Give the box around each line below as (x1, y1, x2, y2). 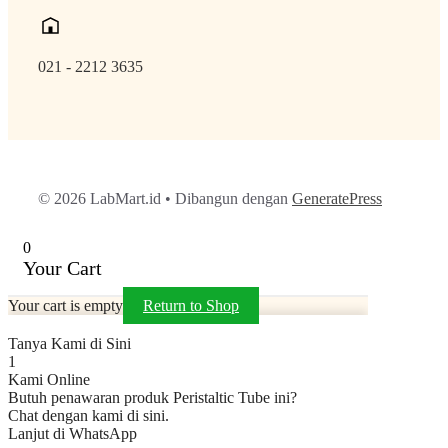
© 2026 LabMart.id (38, 190, 161, 208)
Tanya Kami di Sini (8, 335, 131, 353)
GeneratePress (292, 190, 382, 208)
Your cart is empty (8, 297, 123, 315)
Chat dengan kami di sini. (8, 407, 169, 425)
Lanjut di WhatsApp (8, 425, 137, 443)
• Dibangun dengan (161, 190, 292, 208)
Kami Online (8, 371, 90, 389)
